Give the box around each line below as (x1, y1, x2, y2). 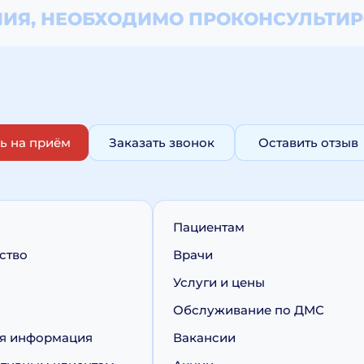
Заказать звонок (109, 134, 214, 150)
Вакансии (173, 330, 236, 345)
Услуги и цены (173, 275, 265, 290)
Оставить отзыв (258, 134, 358, 150)
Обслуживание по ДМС (173, 302, 324, 318)
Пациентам (173, 219, 245, 235)
